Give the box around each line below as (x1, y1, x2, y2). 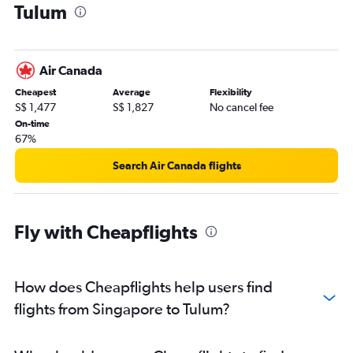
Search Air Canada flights (112, 159, 241, 173)
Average (112, 87, 150, 98)
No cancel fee (210, 101, 274, 114)
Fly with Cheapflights (14, 221, 198, 243)
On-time (15, 118, 50, 130)
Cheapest (15, 87, 56, 98)
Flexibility (210, 87, 253, 98)
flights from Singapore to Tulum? (14, 299, 230, 318)
